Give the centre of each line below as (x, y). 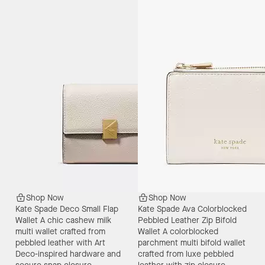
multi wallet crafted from (60, 232)
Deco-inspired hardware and (68, 254)
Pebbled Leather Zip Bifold (187, 221)
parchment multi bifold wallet (192, 243)
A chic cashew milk (75, 221)
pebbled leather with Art (60, 243)
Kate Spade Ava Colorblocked (192, 209)
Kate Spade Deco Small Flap (67, 209)
